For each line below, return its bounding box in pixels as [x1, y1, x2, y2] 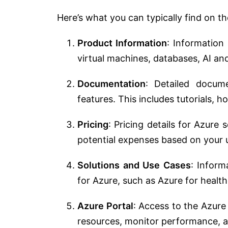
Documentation [77, 78, 146, 89]
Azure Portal [77, 200, 133, 211]
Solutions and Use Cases [77, 159, 191, 170]
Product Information [77, 37, 167, 48]
